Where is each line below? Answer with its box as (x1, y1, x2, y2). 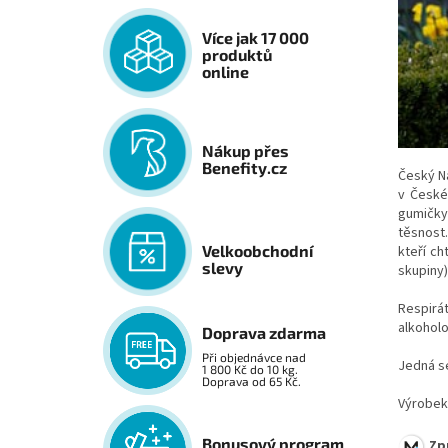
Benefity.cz (202, 158, 288, 178)
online (202, 62, 250, 82)
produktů (202, 45, 273, 65)
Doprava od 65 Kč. (202, 374, 302, 389)
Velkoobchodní (202, 241, 314, 261)
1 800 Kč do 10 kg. (202, 362, 299, 377)
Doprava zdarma (202, 323, 327, 343)
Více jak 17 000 (202, 28, 310, 48)
